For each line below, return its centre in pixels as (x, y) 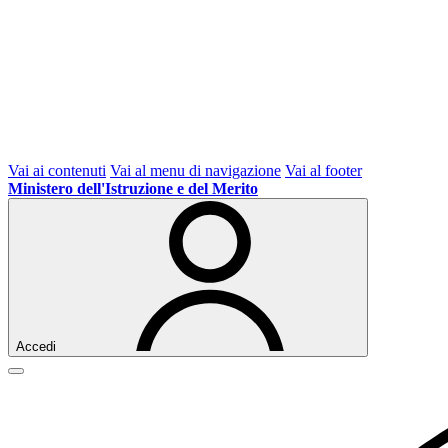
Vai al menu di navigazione (195, 170)
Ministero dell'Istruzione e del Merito (133, 188)
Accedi (36, 346)
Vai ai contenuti (57, 170)
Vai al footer (323, 170)
